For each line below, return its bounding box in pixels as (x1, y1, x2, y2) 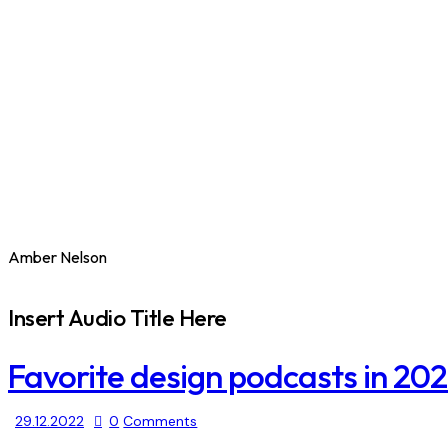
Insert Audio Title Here (8, 302, 227, 332)
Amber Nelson (8, 246, 107, 267)
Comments (123, 412, 198, 431)
